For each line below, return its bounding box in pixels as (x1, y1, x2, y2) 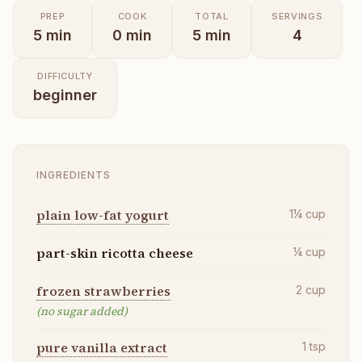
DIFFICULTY (37, 70, 93, 82)
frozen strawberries (36, 281, 170, 300)
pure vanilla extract (36, 339, 167, 357)
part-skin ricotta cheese (36, 243, 193, 262)
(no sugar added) (36, 302, 128, 319)
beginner (33, 86, 97, 103)
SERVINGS (271, 11, 323, 22)
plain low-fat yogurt (36, 205, 169, 224)
